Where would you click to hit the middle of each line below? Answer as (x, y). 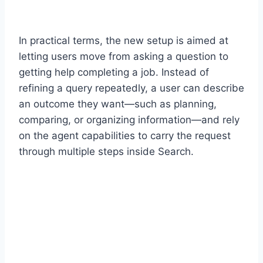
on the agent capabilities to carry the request (125, 135)
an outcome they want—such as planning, (118, 104)
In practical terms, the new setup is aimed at (124, 40)
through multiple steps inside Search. (106, 151)
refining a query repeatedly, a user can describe (131, 88)
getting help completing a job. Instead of (114, 72)
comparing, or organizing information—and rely (129, 119)
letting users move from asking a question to (124, 56)
